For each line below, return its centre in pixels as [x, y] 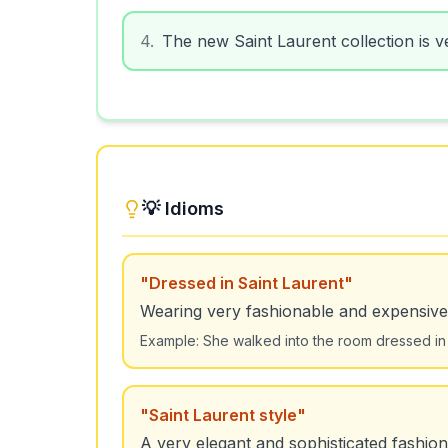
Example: [171, 340]
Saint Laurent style [223, 415]
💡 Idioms [183, 208]
